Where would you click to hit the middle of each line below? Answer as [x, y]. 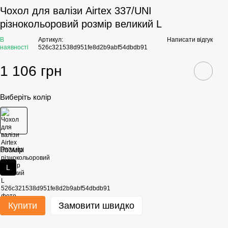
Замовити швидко [96, 206]
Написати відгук [190, 40]
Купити [23, 206]
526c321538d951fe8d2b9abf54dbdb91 [93, 47]
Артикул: [50, 40]
